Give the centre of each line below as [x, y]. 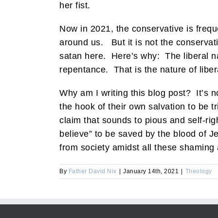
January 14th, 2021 [151, 171]
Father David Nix [92, 171]
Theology [199, 171]
